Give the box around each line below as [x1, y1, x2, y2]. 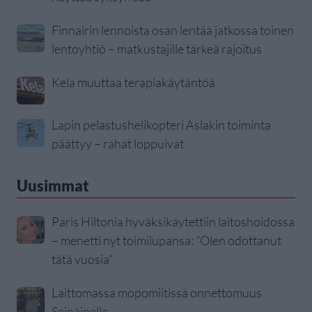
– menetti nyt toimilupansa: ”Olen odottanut [52, 233, 281, 249]
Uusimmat [17, 176, 89, 196]
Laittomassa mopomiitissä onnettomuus [52, 285, 262, 301]
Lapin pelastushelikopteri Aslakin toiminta [52, 117, 271, 133]
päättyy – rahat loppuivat [52, 136, 184, 152]
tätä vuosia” [52, 251, 113, 267]
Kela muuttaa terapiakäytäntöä [52, 75, 215, 91]
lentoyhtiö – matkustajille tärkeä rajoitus [52, 41, 262, 57]
